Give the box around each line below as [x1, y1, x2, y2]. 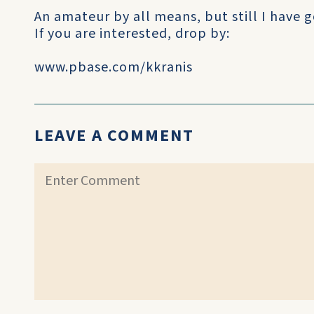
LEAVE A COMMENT [34, 123, 194, 148]
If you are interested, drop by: [34, 24, 230, 43]
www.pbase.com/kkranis [34, 57, 193, 77]
